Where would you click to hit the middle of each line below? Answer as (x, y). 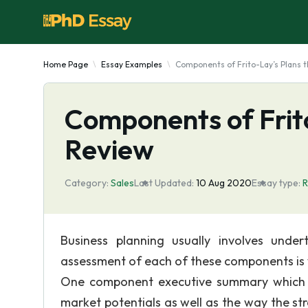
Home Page (66, 64)
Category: (87, 183)
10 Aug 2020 (224, 183)
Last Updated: (164, 183)
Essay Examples (132, 64)
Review (109, 149)
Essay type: (276, 183)
